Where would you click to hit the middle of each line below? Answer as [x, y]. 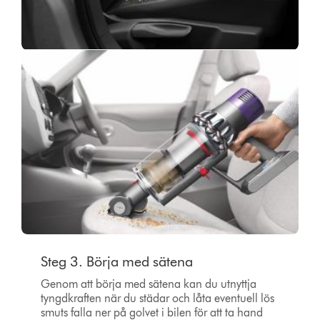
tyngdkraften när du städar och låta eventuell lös [157, 299]
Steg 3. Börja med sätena [116, 262]
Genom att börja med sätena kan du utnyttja [148, 284]
